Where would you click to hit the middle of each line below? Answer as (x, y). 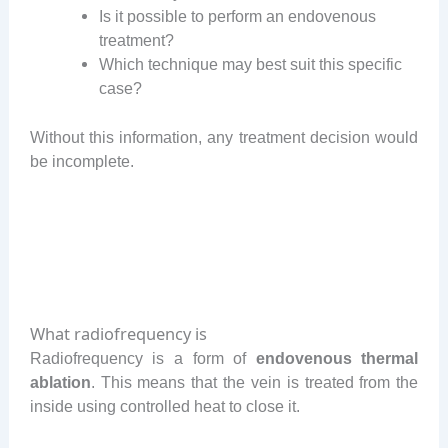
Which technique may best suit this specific (251, 64)
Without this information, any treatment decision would (224, 136)
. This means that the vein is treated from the (254, 382)
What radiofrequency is (118, 334)
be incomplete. (81, 160)
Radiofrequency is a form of (142, 358)
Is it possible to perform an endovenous (238, 16)
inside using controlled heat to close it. (164, 406)
